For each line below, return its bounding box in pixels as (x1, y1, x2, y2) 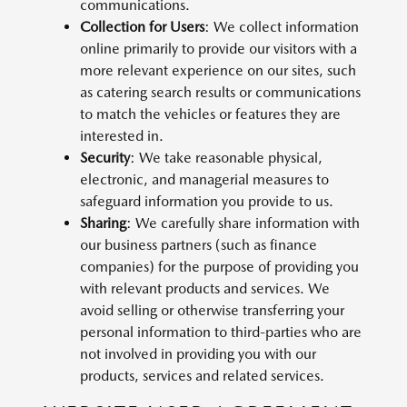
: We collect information (204, 18, 359, 35)
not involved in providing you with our (80, 345, 316, 362)
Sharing (80, 214, 126, 232)
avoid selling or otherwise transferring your (80, 302, 344, 319)
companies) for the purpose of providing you (80, 258, 359, 275)
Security (80, 149, 130, 166)
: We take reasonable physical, (130, 149, 323, 166)
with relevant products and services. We (80, 280, 330, 297)
